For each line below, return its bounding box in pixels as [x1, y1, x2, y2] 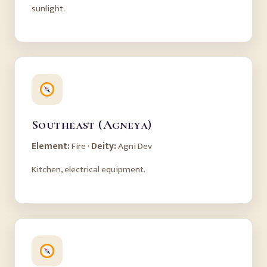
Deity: [91, 139, 116, 154]
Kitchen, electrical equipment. [32, 162, 145, 178]
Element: [32, 139, 70, 154]
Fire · [70, 139, 91, 154]
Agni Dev [116, 139, 152, 154]
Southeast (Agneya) [32, 117, 152, 133]
